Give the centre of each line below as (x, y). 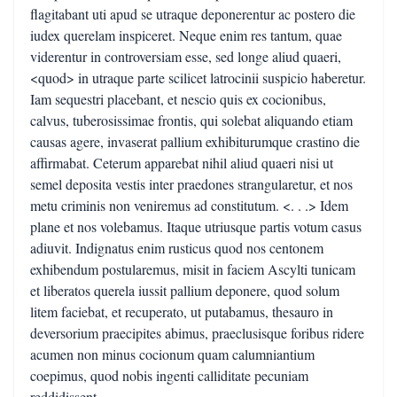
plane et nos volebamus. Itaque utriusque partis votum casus (196, 226)
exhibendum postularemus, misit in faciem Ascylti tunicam (193, 269)
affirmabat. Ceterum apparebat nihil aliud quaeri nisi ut (182, 163)
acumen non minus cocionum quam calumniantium (172, 354)
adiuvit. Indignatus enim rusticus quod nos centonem (177, 248)
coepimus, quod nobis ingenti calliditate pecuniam (169, 375)
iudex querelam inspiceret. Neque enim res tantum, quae (186, 35)
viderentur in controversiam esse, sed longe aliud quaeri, (186, 56)
